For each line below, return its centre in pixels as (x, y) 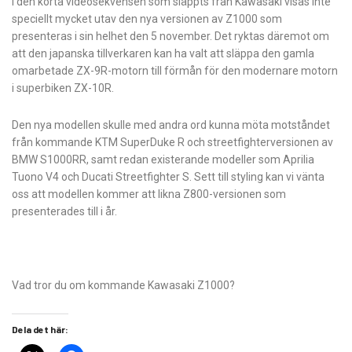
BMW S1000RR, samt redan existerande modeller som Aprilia (163, 160)
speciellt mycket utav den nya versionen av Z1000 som (147, 19)
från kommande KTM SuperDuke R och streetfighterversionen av (172, 143)
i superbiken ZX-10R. (63, 88)
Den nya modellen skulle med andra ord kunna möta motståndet (171, 125)
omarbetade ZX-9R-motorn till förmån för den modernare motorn (175, 71)
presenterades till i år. (66, 212)
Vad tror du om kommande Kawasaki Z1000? (123, 286)
